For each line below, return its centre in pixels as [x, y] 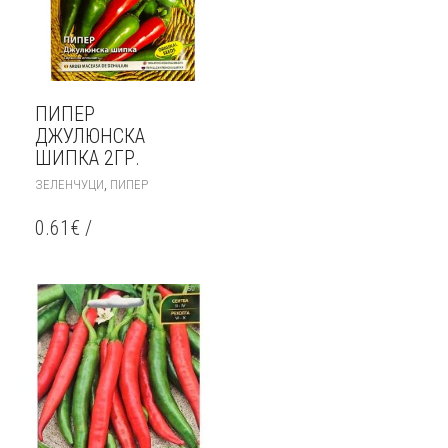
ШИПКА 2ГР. [87, 157]
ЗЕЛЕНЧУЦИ [69, 184]
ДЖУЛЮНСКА [90, 135]
